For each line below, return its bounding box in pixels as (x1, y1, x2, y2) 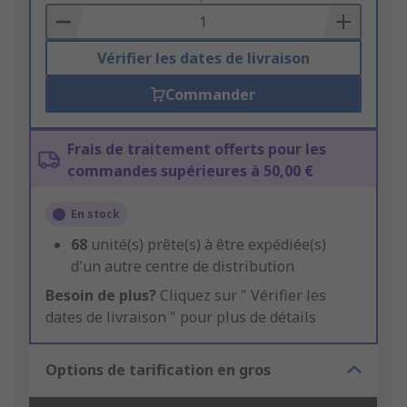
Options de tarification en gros (45, 360, 271, 381)
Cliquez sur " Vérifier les (156, 285, 326, 306)
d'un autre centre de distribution (71, 256, 294, 277)
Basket (45, 7, 93, 28)
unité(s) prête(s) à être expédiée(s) (91, 234, 326, 255)
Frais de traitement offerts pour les (67, 139, 326, 160)
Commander (165, 84, 256, 105)
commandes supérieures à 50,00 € (67, 161, 313, 182)
